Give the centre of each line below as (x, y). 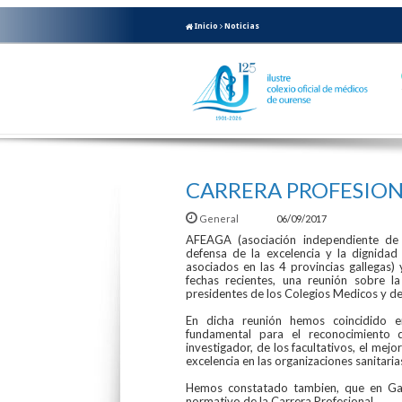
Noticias (242, 26)
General (219, 218)
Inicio (205, 26)
